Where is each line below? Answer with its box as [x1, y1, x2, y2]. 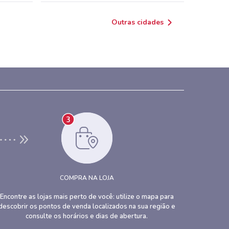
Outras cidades [111, 17, 164, 27]
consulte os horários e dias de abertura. [26, 212, 148, 221]
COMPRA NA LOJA [59, 174, 114, 182]
